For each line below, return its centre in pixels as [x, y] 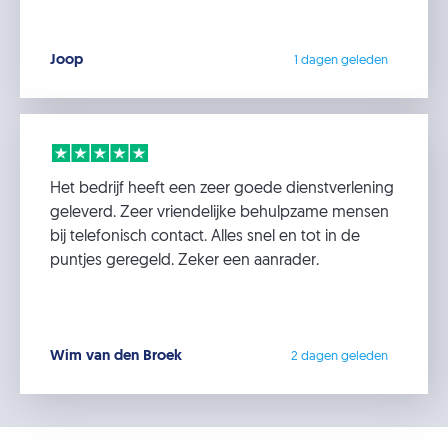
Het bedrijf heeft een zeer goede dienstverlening [222, 189]
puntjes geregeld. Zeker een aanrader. [184, 261]
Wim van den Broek [116, 356]
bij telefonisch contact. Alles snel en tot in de [205, 237]
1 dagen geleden [341, 60]
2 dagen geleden [339, 356]
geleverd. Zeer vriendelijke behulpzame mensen [219, 213]
